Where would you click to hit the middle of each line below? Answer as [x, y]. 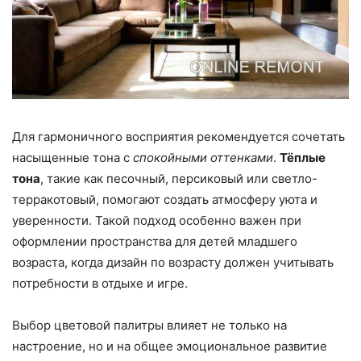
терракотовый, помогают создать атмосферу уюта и [165, 199]
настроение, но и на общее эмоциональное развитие [170, 346]
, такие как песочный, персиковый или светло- [179, 178]
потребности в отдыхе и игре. [100, 283]
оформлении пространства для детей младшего [155, 241]
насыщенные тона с [73, 157]
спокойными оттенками [203, 157]
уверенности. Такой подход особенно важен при [157, 220]
